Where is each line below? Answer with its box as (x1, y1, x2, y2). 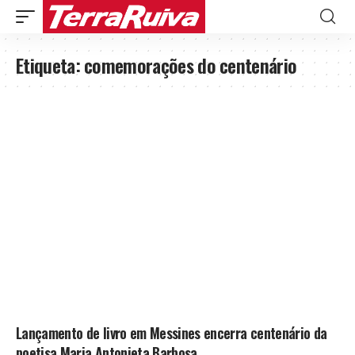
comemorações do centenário (84, 51, 297, 79)
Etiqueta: (16, 51, 85, 79)
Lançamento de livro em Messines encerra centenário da (16, 322, 327, 343)
